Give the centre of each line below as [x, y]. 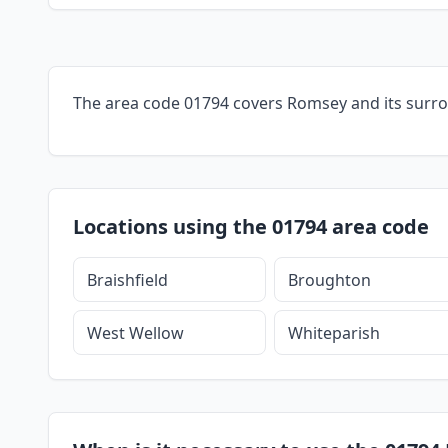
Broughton [329, 279]
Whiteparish [333, 332]
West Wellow [135, 332]
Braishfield [127, 279]
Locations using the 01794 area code [251, 226]
